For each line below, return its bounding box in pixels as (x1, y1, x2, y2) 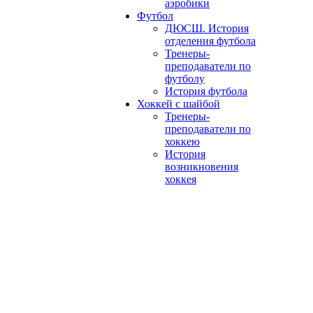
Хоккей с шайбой (137, 98, 220, 110)
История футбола (165, 85, 247, 97)
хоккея (165, 173, 196, 185)
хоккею (165, 136, 200, 147)
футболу (165, 73, 205, 85)
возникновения (165, 161, 238, 173)
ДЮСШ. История (165, 22, 249, 34)
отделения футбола (165, 35, 256, 47)
